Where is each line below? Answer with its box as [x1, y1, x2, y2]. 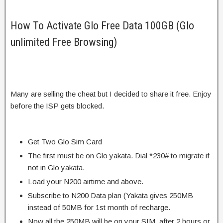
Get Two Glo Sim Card [28, 137, 102, 146]
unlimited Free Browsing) [10, 35, 117, 48]
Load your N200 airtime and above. [28, 177, 143, 186]
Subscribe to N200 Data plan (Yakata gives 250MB [28, 191, 193, 200]
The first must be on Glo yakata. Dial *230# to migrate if [28, 151, 210, 160]
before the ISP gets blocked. [10, 101, 104, 110]
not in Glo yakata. [28, 163, 85, 172]
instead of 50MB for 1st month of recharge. [28, 203, 170, 212]
